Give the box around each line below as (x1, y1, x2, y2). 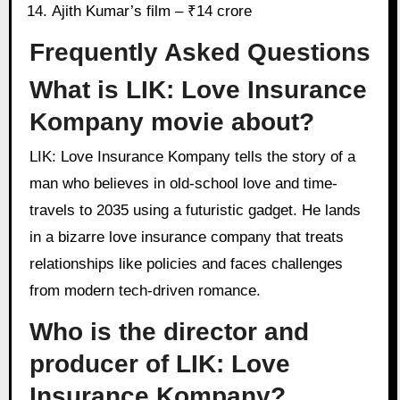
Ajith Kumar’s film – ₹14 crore (52, 2, 253, 20)
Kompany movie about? (29, 108, 314, 137)
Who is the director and (29, 318, 309, 346)
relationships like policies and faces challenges (29, 255, 343, 273)
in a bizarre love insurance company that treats (29, 229, 344, 246)
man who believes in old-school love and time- (29, 175, 337, 193)
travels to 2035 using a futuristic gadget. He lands (29, 202, 361, 220)
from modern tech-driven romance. (29, 282, 261, 300)
